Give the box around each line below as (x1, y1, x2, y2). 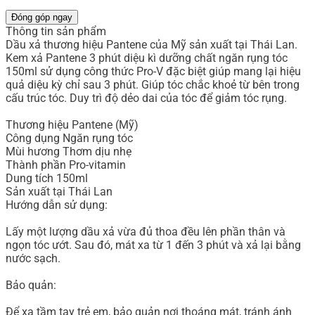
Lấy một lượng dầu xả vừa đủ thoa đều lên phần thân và (6, 225, 285, 239)
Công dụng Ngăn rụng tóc (6, 131, 133, 146)
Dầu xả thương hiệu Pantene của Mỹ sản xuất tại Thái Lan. (6, 38, 297, 52)
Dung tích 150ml (6, 172, 88, 186)
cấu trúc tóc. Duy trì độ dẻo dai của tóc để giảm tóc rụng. (6, 91, 287, 105)
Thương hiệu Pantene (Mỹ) (6, 118, 139, 132)
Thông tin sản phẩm (6, 25, 106, 39)
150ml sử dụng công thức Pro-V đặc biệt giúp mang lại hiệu (6, 65, 301, 79)
